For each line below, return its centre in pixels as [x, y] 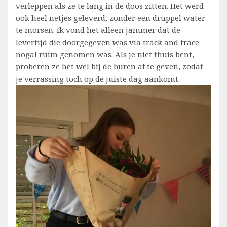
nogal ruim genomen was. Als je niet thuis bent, [105, 54]
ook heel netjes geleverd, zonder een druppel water [110, 18]
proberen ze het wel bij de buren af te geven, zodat [109, 67]
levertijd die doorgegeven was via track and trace [107, 42]
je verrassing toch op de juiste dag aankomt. [98, 79]
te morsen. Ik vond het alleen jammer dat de [98, 30]
